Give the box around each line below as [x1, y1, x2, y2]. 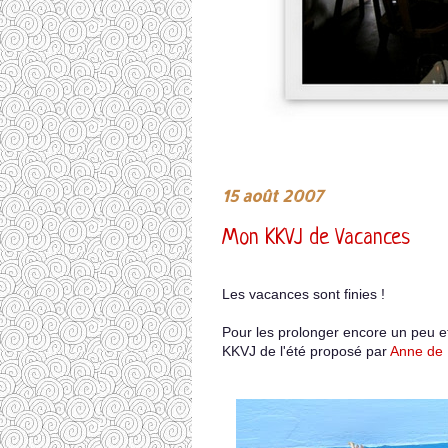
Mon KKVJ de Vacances [222, 226, 410, 251]
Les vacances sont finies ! [222, 286, 385, 302]
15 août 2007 [222, 185, 323, 206]
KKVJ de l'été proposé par [222, 343, 390, 359]
